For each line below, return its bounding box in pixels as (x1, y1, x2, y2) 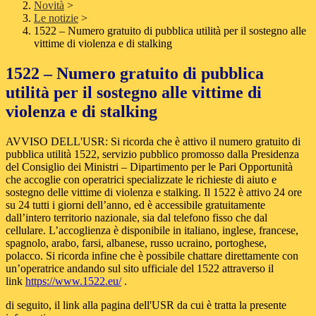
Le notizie (34, 12, 78, 25)
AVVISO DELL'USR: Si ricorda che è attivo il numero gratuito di (6, 135, 300, 148)
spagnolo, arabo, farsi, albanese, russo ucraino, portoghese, (6, 237, 267, 250)
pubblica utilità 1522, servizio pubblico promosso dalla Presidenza (6, 148, 299, 161)
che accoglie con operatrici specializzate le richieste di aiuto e (6, 174, 276, 186)
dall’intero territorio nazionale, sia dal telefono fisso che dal (6, 212, 267, 224)
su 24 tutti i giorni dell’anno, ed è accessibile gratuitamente (6, 199, 265, 212)
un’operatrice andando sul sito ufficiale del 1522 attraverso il (6, 262, 274, 275)
